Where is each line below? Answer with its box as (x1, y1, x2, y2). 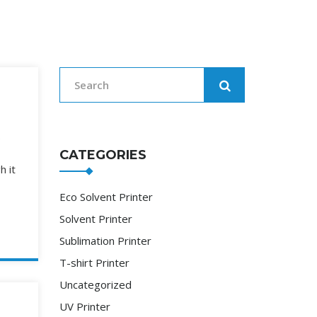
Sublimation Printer (59, 234, 151, 248)
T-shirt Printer (59, 255, 129, 270)
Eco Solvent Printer (59, 190, 153, 204)
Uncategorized (59, 277, 132, 292)
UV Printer (59, 299, 110, 313)
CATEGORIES (59, 147, 146, 163)
